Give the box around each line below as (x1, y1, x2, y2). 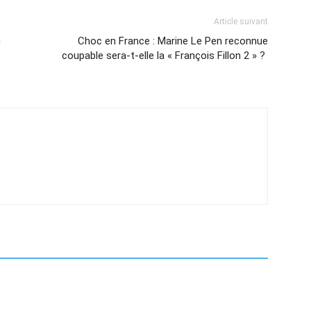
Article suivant (214, 17, 268, 26)
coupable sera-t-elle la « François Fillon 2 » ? (62, 49, 268, 62)
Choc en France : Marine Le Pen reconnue (78, 35, 268, 47)
